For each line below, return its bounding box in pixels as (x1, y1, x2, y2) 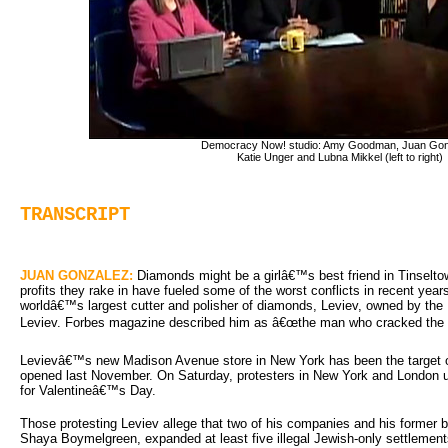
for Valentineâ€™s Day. (20, 382, 156, 398)
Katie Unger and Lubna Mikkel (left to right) (237, 150, 443, 163)
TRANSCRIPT (20, 204, 130, 227)
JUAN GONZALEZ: (20, 267, 133, 283)
